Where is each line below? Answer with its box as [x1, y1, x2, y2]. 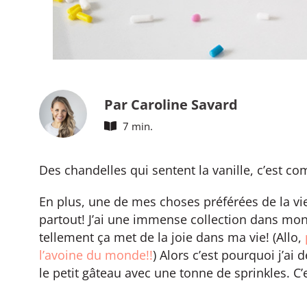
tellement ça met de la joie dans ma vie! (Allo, [39, 228, 305, 245]
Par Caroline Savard [104, 94, 238, 114]
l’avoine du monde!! [39, 246, 153, 263]
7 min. [123, 119, 153, 133]
